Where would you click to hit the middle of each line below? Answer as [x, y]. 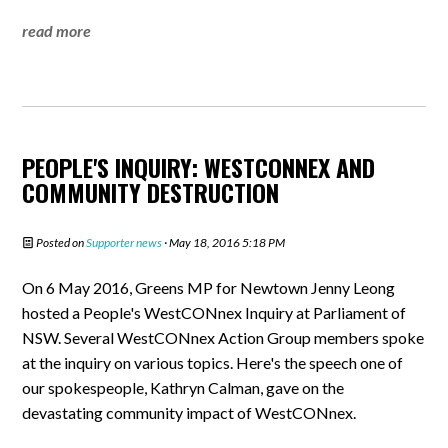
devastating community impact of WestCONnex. [189, 412]
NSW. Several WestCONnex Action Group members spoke [223, 337]
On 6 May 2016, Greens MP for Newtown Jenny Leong [209, 287]
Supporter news [124, 242]
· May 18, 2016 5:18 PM [224, 242]
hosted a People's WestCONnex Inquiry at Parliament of [214, 312]
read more [57, 30]
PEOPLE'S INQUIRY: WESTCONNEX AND [199, 167]
